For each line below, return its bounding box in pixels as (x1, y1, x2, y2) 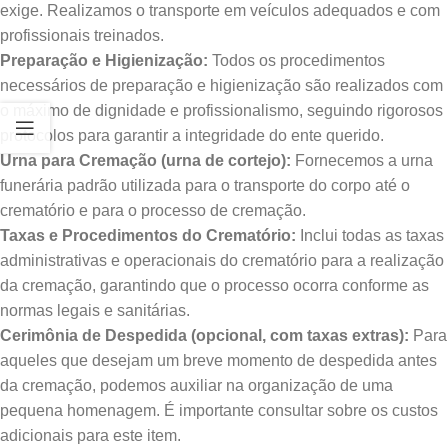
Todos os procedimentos (208, 52, 385, 70)
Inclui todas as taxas (296, 227, 444, 245)
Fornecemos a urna (291, 152, 433, 170)
